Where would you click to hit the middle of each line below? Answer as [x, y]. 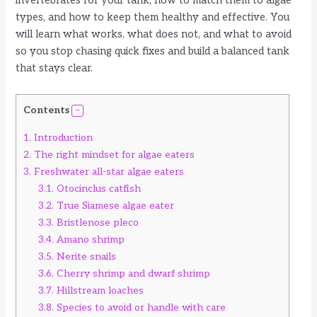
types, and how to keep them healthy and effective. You [153, 18]
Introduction [62, 137]
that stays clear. [54, 69]
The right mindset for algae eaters [113, 154]
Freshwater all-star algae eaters [108, 171]
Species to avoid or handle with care [140, 307]
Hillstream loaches [99, 290]
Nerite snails [85, 256]
